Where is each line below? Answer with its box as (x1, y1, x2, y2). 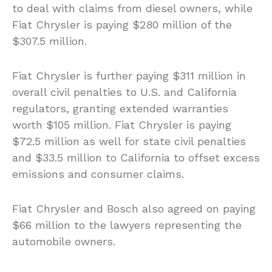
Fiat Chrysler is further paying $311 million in (12, 69, 246, 83)
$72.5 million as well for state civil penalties (12, 135, 246, 148)
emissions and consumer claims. (12, 168, 184, 181)
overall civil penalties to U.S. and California (12, 86, 237, 99)
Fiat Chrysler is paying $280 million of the (12, 18, 232, 32)
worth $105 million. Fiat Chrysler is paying (12, 118, 231, 132)
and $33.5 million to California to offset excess (12, 151, 260, 165)
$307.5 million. (12, 35, 87, 48)
